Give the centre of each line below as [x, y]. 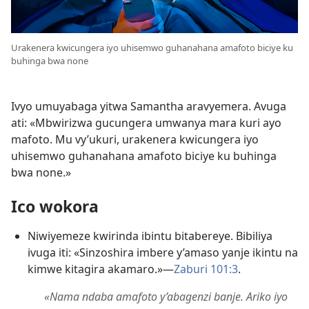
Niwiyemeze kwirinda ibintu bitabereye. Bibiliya [150, 236]
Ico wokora [55, 206]
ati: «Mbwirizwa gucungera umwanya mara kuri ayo [146, 122]
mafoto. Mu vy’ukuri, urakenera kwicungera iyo [135, 139]
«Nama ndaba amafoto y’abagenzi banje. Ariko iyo [166, 296]
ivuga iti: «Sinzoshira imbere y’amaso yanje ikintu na [163, 252]
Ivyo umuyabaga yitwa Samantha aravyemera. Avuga [149, 106]
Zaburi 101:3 [206, 269]
